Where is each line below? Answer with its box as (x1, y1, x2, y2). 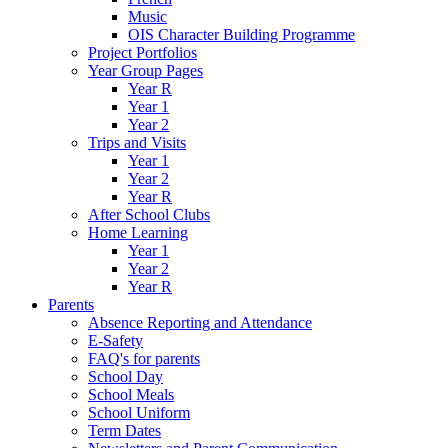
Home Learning (88, 224, 188, 241)
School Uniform (88, 404, 190, 421)
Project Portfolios (88, 44, 197, 61)
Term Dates (88, 422, 161, 439)
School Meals (88, 386, 174, 403)
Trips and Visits (88, 134, 186, 151)
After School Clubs (88, 206, 210, 223)
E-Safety (88, 332, 143, 349)
